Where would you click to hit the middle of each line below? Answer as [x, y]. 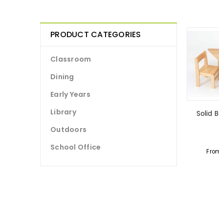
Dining [62, 77]
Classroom [71, 59]
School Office [76, 147]
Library [63, 112]
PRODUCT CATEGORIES [96, 34]
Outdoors [68, 130]
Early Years [70, 94]
